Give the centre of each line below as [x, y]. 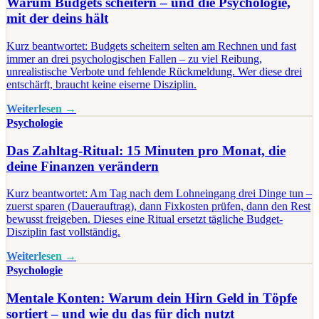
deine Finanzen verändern [83, 166]
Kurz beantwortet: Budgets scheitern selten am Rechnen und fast [151, 46]
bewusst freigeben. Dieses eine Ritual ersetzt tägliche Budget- [145, 219]
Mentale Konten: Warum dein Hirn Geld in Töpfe [152, 298]
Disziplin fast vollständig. [63, 232]
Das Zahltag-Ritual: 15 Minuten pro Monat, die [146, 150]
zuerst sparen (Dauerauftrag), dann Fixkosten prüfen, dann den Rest [158, 206]
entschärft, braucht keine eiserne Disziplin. [101, 84]
